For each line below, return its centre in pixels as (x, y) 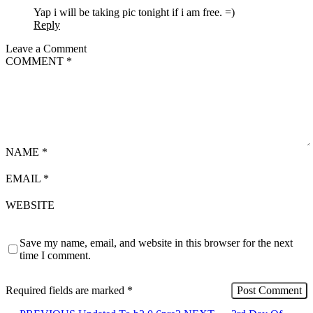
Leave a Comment (46, 48)
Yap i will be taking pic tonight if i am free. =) (134, 12)
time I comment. (55, 255)
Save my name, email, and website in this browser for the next (156, 242)
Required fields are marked (66, 290)
